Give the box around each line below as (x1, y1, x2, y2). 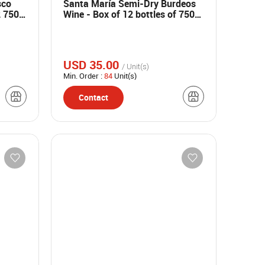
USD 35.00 (63, 57, 122, 73)
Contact (79, 92, 108, 103)
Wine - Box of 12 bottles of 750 (63, 8, 195, 21)
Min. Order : (63, 70, 104, 81)
